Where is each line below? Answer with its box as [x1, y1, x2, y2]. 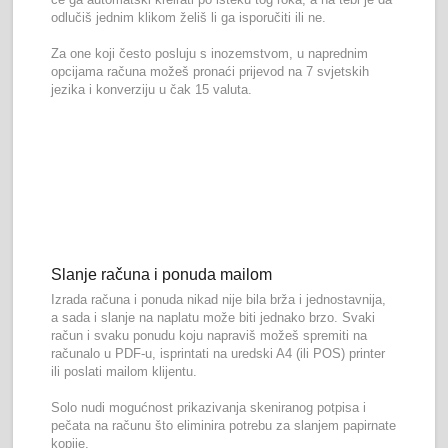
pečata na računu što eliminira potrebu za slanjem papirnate [51, 418, 397, 434]
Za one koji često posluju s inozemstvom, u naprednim [51, 46, 369, 62]
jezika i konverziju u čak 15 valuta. [51, 82, 253, 98]
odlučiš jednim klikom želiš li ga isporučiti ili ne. [51, 10, 327, 26]
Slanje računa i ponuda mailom [51, 266, 273, 284]
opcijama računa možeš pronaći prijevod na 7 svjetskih [51, 64, 370, 80]
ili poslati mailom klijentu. [51, 364, 198, 380]
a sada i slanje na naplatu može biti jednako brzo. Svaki [51, 310, 376, 326]
